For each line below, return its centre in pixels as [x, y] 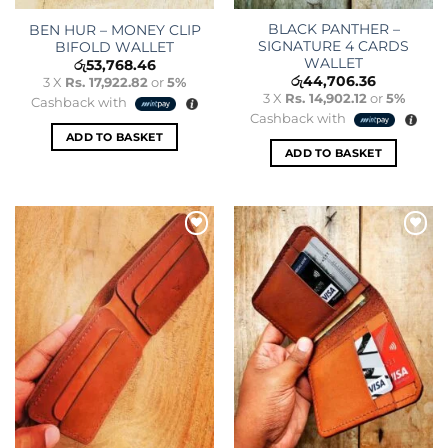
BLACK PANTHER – [333, 29]
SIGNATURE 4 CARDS [333, 46]
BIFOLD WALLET [114, 46]
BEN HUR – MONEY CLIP [114, 29]
